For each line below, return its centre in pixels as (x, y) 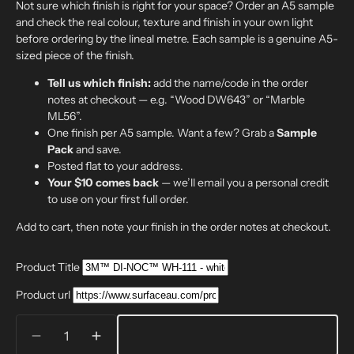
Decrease (66, 342)
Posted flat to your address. (115, 166)
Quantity (37, 322)
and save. (98, 149)
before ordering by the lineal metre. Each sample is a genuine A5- (177, 39)
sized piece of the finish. (75, 55)
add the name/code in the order (230, 83)
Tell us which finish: (99, 83)
